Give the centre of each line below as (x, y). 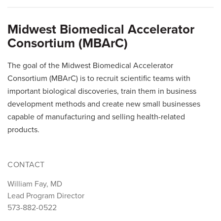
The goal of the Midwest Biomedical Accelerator (90, 66)
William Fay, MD (35, 184)
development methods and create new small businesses (104, 104)
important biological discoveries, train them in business (102, 92)
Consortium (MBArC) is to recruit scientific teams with (99, 79)
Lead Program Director (46, 196)
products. (24, 130)
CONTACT (26, 165)
